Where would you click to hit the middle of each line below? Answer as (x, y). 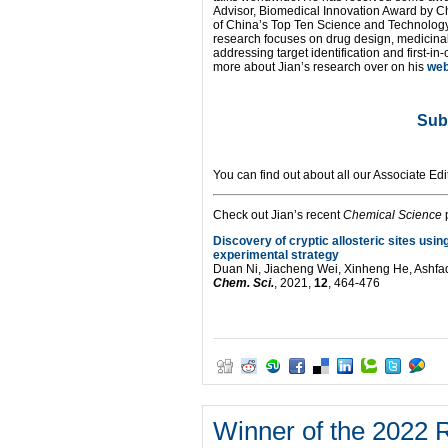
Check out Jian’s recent (278, 215)
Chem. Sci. (243, 283)
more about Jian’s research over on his (320, 67)
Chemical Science (392, 215)
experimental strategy (276, 255)
